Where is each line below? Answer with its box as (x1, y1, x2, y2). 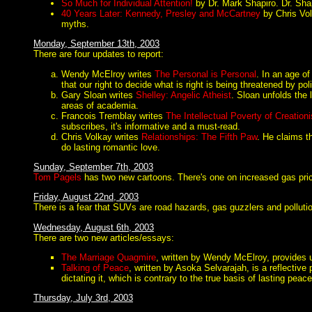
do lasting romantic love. (61, 141, 160, 153)
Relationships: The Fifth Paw (141, 131, 257, 142)
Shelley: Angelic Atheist (136, 89, 231, 100)
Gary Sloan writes (61, 89, 136, 100)
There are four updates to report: (33, 49, 164, 60)
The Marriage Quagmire (61, 251, 156, 263)
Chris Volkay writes (61, 131, 141, 142)
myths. (61, 18, 89, 29)
